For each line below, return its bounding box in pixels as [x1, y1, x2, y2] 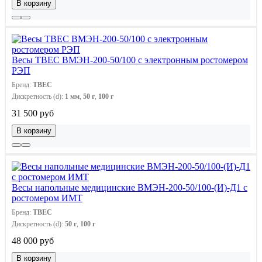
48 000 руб [12, 235, 54, 246]
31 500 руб [12, 108, 54, 118]
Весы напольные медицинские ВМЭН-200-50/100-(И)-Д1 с [12, 182, 247, 192]
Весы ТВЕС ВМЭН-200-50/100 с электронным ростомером [12, 54, 248, 65]
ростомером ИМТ [12, 192, 82, 203]
